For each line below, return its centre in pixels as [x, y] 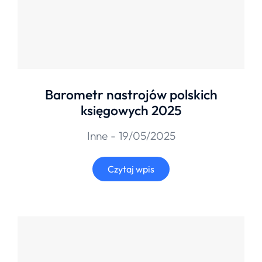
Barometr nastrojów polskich [131, 95]
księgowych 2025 [131, 111]
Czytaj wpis [131, 169]
